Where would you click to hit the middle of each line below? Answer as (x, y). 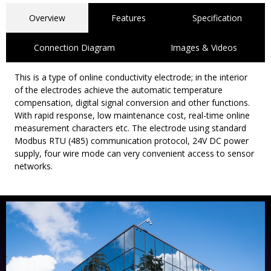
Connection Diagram (74, 47)
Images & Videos (204, 47)
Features (129, 18)
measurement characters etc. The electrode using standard (130, 128)
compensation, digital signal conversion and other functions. (132, 102)
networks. (34, 166)
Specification (217, 18)
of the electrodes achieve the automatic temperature (119, 90)
